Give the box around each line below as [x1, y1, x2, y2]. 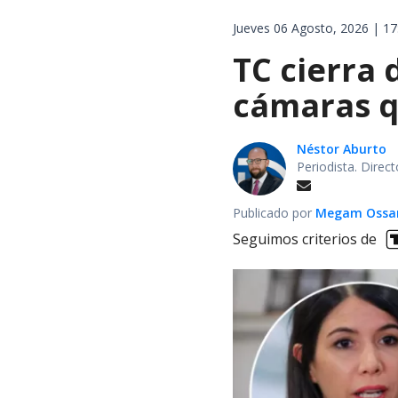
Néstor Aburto [297, 139, 386, 157]
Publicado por [233, 203, 315, 221]
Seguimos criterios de [233, 229, 377, 250]
